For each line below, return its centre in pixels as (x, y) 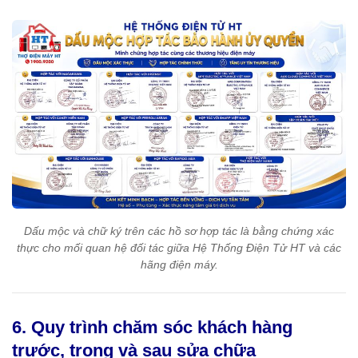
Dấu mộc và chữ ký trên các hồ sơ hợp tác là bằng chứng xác (179, 231)
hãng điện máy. (179, 264)
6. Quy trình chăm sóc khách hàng (152, 327)
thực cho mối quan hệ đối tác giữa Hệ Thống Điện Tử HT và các (179, 247)
